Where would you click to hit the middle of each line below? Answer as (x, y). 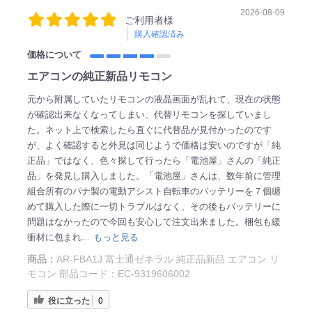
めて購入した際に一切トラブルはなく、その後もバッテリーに (154, 207)
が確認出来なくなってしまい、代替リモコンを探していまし (149, 115)
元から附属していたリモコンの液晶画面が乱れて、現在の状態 (154, 100)
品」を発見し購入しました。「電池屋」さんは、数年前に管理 (154, 176)
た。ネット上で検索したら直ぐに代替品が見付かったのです (149, 130)
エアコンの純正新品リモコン (99, 77)
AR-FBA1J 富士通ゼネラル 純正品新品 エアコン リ (167, 259)
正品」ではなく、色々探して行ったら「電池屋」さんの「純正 (154, 161)
